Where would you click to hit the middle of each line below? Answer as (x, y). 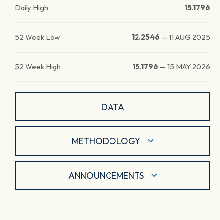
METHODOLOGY (106, 141)
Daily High (31, 8)
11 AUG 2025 (190, 37)
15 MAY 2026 (189, 67)
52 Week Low (37, 37)
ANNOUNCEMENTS (106, 175)
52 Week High (38, 67)
